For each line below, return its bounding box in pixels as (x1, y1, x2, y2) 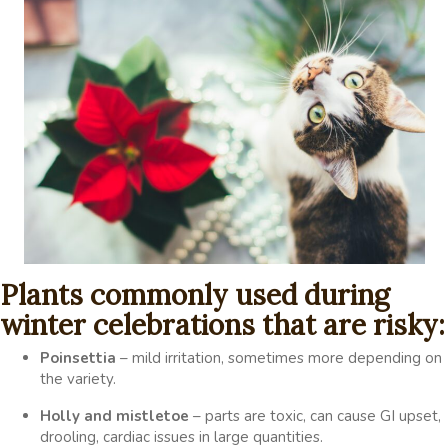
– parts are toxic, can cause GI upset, (189, 405, 441, 426)
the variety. (40, 368, 116, 389)
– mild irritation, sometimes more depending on (116, 347, 442, 368)
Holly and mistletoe (40, 405, 189, 426)
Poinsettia (40, 347, 116, 368)
